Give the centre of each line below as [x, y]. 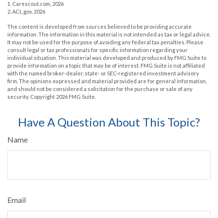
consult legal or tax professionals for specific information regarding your [98, 50]
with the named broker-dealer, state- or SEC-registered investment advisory [103, 73]
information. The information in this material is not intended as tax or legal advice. [109, 35]
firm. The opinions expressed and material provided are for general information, [107, 81]
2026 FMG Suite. [76, 97]
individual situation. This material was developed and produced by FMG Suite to [107, 58]
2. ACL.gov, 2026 [26, 12]
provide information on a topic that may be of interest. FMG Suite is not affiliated [106, 66]
